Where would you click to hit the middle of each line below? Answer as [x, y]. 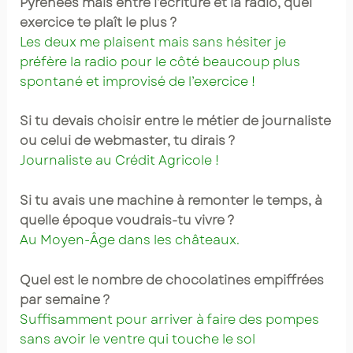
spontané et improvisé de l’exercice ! [137, 81]
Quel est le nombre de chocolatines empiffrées [171, 280]
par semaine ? [65, 299]
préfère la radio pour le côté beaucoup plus [160, 61]
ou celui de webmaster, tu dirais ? [127, 141]
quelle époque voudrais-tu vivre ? [127, 220]
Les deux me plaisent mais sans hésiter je [152, 42]
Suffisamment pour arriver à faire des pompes [169, 319]
